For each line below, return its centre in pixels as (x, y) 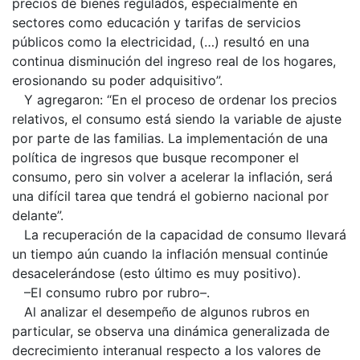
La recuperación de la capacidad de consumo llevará (179, 234)
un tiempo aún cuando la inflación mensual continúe (170, 254)
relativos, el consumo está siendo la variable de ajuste (177, 119)
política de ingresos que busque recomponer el (155, 157)
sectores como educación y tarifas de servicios (156, 22)
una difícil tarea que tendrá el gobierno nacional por (170, 196)
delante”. (38, 215)
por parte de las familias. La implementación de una (170, 138)
